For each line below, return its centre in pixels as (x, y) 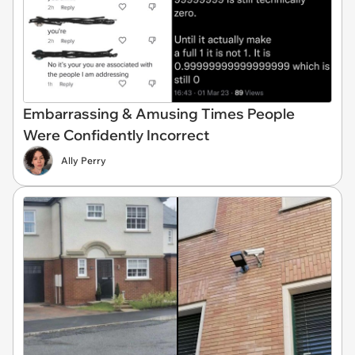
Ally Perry (84, 160)
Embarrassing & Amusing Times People (159, 114)
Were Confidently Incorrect (116, 135)
